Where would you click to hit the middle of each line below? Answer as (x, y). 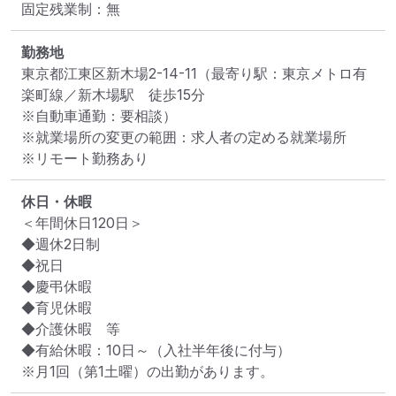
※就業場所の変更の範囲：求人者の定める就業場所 (184, 137)
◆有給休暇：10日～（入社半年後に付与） (156, 350)
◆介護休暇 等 (71, 328)
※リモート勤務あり (85, 158)
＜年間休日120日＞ (82, 222)
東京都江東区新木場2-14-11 (109, 73)
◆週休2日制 (61, 244)
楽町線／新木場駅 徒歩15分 (113, 94)
